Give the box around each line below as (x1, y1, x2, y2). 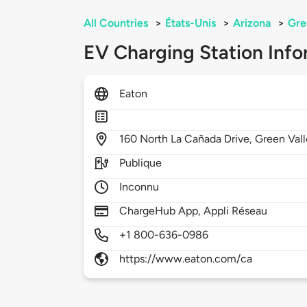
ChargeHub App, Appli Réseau (119, 204, 268, 218)
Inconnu (119, 180, 160, 194)
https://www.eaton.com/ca (119, 252, 253, 266)
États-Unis (165, 16, 216, 30)
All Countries (84, 16, 148, 30)
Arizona (233, 16, 271, 30)
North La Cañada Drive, (140, 132, 256, 146)
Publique (119, 156, 162, 170)
